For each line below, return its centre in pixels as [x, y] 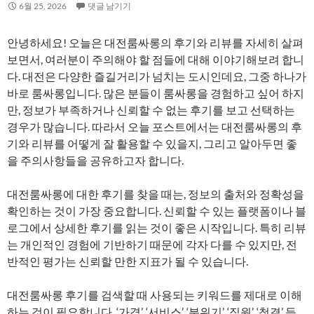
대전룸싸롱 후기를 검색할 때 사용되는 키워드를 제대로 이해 [155, 295]
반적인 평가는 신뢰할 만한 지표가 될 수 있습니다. [128, 261]
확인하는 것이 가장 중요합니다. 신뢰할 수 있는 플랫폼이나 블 [157, 211]
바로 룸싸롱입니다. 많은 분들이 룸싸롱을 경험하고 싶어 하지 [156, 93]
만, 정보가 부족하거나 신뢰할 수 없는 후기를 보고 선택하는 [151, 110]
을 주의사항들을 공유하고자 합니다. [95, 160]
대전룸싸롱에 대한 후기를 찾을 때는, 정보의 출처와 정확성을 [156, 194]
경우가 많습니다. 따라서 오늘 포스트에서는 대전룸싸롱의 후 [155, 127]
